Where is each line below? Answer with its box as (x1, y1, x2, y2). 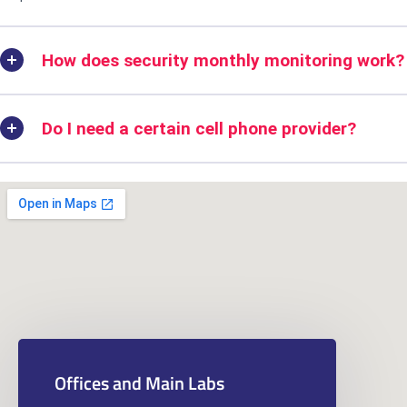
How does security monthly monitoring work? (42, 49, 404, 71)
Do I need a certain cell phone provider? (42, 117, 356, 139)
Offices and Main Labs (55, 369, 224, 398)
